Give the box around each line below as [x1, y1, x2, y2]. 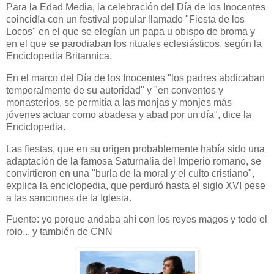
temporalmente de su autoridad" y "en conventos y [6, 84, 223, 95]
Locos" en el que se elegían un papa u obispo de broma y [6, 26, 255, 37]
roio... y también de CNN [6, 226, 113, 237]
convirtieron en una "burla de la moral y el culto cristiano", [6, 168, 254, 179]
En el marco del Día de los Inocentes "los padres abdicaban [6, 72, 265, 83]
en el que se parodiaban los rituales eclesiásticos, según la [6, 39, 262, 49]
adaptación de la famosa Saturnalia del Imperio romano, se [6, 155, 261, 166]
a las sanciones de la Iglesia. [6, 192, 131, 203]
